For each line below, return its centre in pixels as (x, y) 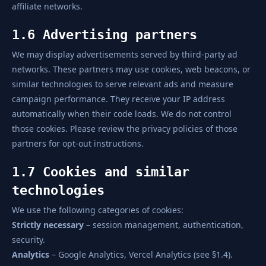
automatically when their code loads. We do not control (122, 114)
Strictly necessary (48, 225)
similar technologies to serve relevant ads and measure (123, 84)
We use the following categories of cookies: (98, 210)
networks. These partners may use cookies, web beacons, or (131, 69)
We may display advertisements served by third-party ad (125, 54)
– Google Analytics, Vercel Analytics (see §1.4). (141, 254)
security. (28, 240)
